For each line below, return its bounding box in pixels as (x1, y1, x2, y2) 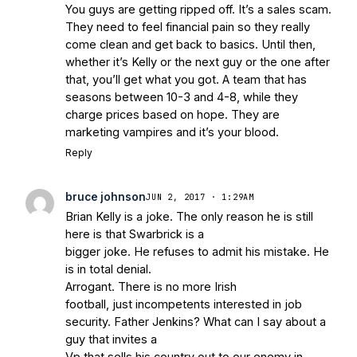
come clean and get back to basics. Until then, (65, 37, 316, 52)
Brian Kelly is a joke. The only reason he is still (65, 210, 313, 224)
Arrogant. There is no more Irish (65, 280, 237, 294)
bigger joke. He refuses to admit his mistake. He (65, 245, 329, 259)
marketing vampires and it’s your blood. (65, 125, 279, 139)
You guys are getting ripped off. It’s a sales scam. (65, 2, 331, 17)
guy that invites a (65, 332, 157, 347)
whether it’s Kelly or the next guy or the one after (65, 55, 330, 69)
